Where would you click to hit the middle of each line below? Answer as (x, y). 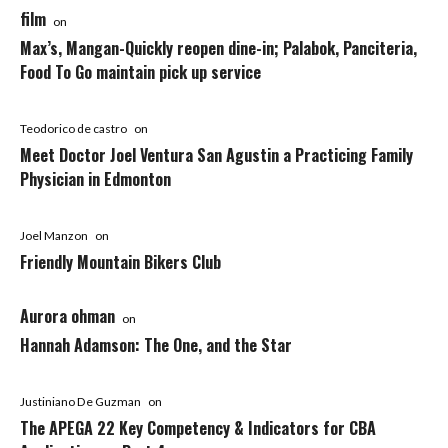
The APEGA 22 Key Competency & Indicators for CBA (198, 427)
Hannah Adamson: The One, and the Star (156, 344)
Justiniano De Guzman (80, 401)
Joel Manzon (54, 235)
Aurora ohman (67, 315)
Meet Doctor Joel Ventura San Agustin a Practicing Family (216, 154)
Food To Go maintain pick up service (140, 71)
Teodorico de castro (73, 128)
